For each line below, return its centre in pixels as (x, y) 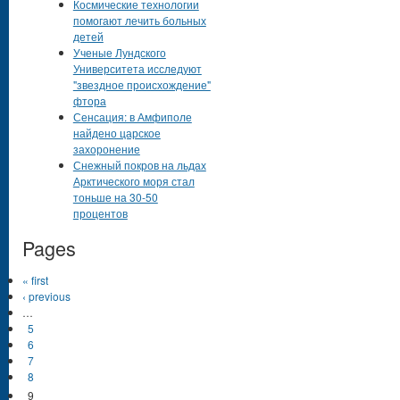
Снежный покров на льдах (139, 165)
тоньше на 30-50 (115, 197)
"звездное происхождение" (142, 85)
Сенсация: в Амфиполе (132, 117)
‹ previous (46, 296)
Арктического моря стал (133, 181)
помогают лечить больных (139, 21)
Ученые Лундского (119, 53)
